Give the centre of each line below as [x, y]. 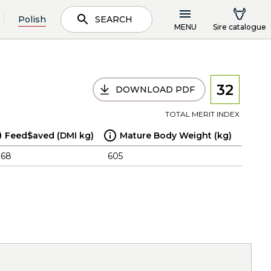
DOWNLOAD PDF [155, 90]
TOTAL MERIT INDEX [202, 114]
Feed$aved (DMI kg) [49, 135]
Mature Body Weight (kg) [176, 135]
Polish [32, 19]
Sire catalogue [240, 27]
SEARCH [114, 19]
